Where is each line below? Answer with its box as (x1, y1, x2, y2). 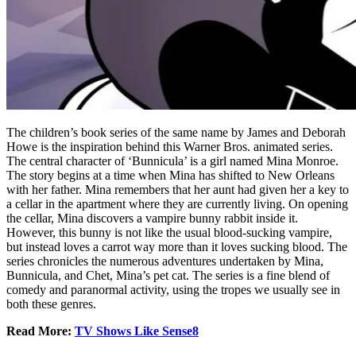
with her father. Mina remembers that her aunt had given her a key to (6, 182, 349, 196)
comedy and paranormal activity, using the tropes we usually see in (6, 282, 340, 296)
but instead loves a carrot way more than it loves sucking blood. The (6, 239, 347, 253)
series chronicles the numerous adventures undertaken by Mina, (6, 253, 323, 268)
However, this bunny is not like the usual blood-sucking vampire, (6, 225, 332, 239)
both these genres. (6, 296, 96, 311)
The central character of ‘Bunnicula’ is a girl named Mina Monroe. (6, 153, 339, 168)
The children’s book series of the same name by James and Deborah (6, 125, 346, 139)
